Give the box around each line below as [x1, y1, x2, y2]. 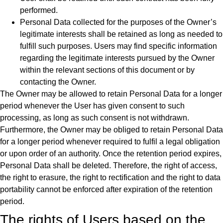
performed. [20, 6, 58, 15]
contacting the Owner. [20, 78, 96, 87]
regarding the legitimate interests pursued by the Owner [20, 54, 215, 63]
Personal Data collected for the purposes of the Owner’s [20, 18, 217, 27]
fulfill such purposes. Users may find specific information [20, 42, 217, 51]
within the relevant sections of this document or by [20, 66, 195, 75]
